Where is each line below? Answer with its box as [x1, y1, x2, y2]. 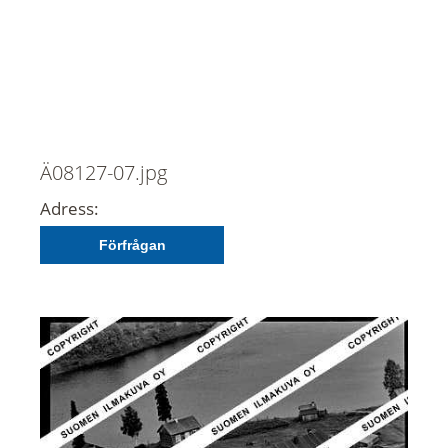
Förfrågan [98, 236, 166, 253]
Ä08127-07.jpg [40, 157, 167, 186]
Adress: [40, 196, 99, 220]
